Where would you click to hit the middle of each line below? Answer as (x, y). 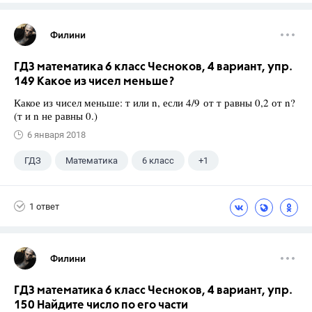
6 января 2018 (56, 135)
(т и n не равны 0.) (56, 116)
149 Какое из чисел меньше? (94, 82)
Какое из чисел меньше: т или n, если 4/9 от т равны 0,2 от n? (155, 102)
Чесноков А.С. (54, 188)
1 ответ (44, 206)
